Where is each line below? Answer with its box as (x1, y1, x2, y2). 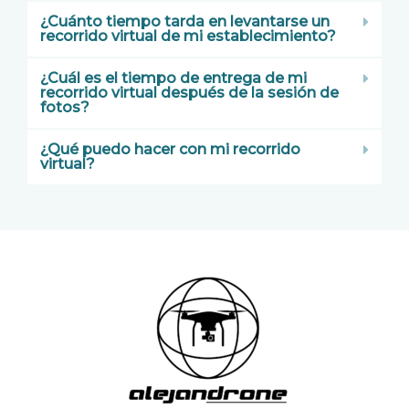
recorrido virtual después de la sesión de (40, 83, 339, 101)
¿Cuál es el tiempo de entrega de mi (40, 68, 307, 87)
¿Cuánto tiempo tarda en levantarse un (40, 12, 330, 30)
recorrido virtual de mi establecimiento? (40, 26, 336, 45)
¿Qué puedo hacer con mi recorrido (40, 140, 300, 158)
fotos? (40, 98, 89, 116)
